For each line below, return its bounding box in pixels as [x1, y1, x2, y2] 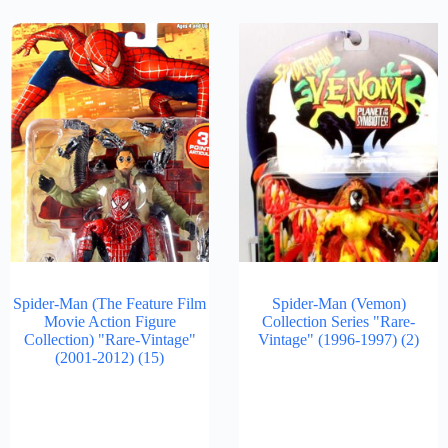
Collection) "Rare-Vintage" [23, 331, 196, 348]
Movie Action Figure [43, 313, 176, 330]
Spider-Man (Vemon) [271, 295, 406, 312]
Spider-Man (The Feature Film [13, 295, 206, 312]
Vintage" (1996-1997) [258, 331, 401, 348]
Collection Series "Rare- [262, 313, 415, 330]
